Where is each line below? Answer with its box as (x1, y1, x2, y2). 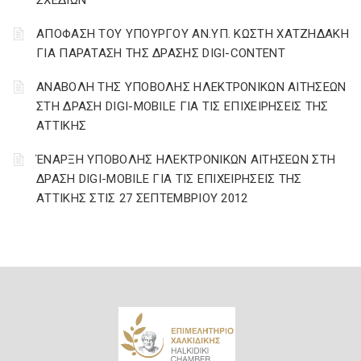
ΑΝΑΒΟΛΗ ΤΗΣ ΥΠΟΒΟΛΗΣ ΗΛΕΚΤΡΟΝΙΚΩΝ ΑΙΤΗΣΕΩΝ (36, 80, 346, 95)
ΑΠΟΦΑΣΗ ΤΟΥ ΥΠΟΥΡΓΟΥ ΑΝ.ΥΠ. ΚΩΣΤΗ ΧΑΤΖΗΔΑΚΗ (36, 27, 349, 42)
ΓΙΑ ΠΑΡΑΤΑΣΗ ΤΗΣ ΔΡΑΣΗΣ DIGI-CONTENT (36, 46, 285, 61)
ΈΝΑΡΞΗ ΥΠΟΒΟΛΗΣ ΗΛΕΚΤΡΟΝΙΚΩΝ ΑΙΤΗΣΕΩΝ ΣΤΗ (36, 152, 336, 168)
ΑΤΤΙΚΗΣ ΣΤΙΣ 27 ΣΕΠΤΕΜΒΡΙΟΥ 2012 (36, 191, 248, 206)
